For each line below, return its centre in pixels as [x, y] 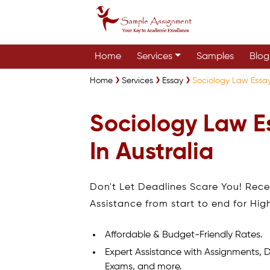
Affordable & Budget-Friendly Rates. [184, 235]
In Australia [152, 152]
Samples [215, 57]
